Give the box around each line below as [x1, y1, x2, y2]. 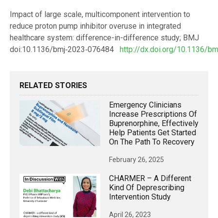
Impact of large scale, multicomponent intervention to [10, 10, 190, 19]
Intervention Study [109, 192, 171, 202]
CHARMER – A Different [109, 174, 191, 183]
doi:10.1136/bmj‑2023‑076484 [10, 45, 120, 54]
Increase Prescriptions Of [109, 109, 197, 119]
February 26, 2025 [109, 156, 164, 164]
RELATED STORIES [19, 81, 87, 91]
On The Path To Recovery [109, 137, 195, 147]
